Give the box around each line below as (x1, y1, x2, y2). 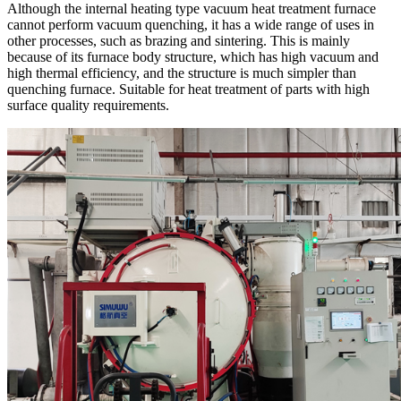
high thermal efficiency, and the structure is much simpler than (7, 64, 356, 81)
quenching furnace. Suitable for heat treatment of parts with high (7, 81, 370, 97)
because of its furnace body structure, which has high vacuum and (7, 48, 379, 64)
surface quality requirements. (7, 97, 169, 113)
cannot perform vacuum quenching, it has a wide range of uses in (7, 16, 374, 32)
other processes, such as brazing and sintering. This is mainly (7, 32, 350, 48)
